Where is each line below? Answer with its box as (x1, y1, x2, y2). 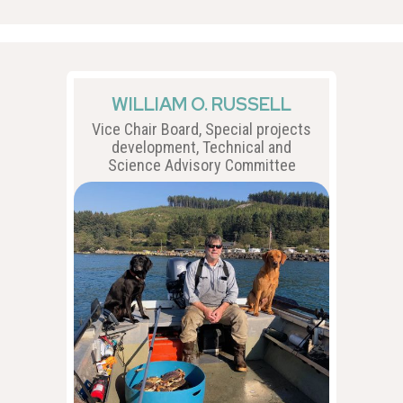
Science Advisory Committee (107, 155, 296, 175)
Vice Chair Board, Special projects (92, 119, 311, 139)
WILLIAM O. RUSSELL (112, 92, 291, 116)
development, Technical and (112, 137, 291, 157)
